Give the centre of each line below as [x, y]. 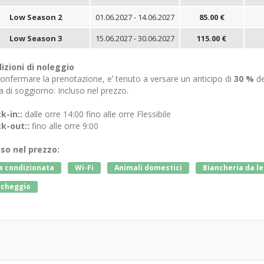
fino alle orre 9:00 [64, 126]
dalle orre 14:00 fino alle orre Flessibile [96, 114]
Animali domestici [148, 167]
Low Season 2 [35, 17]
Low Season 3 [35, 38]
